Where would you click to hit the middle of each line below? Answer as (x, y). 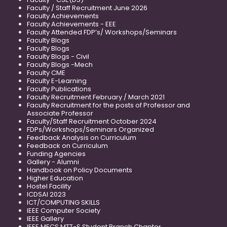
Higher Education (55, 178)
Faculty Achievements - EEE (71, 24)
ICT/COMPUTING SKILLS (63, 203)
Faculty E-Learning (57, 81)
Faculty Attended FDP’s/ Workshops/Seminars (102, 32)
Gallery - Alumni (53, 162)
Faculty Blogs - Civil (58, 57)
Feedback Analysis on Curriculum (82, 138)
